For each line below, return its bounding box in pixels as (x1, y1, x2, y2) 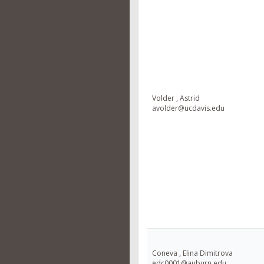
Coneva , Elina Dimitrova (152, 248, 233, 258)
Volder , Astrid (152, 93, 200, 103)
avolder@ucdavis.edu (152, 103, 225, 113)
